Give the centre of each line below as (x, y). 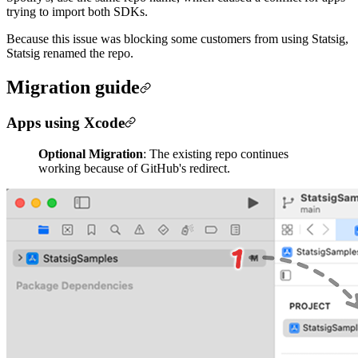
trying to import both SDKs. (77, 12)
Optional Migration (91, 153)
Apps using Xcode (66, 123)
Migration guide (73, 88)
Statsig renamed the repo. (70, 54)
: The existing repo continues (216, 153)
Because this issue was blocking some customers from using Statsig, (177, 39)
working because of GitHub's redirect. (134, 168)
